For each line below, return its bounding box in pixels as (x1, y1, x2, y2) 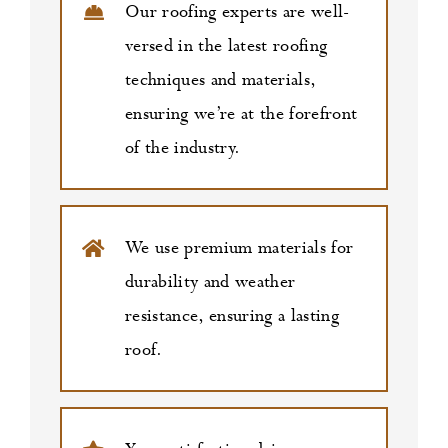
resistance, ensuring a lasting (125, 305, 339, 329)
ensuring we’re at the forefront (125, 103, 358, 127)
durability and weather (125, 271, 296, 295)
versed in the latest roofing (125, 35, 328, 59)
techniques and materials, (125, 69, 317, 93)
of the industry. (125, 137, 241, 161)
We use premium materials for (125, 237, 354, 261)
